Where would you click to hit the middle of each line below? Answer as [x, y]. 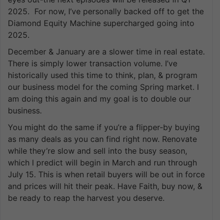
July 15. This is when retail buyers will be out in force [106, 174]
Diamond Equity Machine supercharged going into [101, 23]
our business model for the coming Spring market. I [103, 87]
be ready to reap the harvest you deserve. [86, 198]
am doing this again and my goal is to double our [99, 98]
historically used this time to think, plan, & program [103, 75]
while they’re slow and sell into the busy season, [97, 151]
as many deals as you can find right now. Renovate [102, 139]
